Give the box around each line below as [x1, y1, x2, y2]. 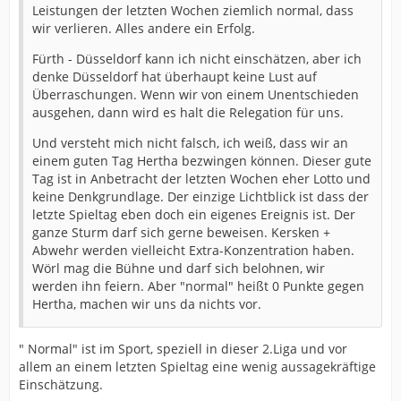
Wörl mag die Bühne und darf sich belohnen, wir [32, 260, 325, 277]
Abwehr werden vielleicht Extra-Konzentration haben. [32, 242, 354, 259]
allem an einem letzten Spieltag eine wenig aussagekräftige [19, 358, 376, 375]
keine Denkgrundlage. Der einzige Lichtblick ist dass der [32, 188, 369, 205]
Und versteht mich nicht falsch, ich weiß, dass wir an [32, 134, 348, 151]
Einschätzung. [19, 376, 103, 393]
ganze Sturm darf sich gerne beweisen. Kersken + [32, 224, 330, 241]
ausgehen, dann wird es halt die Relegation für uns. [32, 104, 344, 121]
